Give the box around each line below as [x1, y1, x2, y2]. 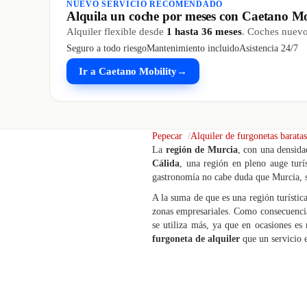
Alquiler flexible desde [66, 26, 167, 37]
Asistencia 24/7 [239, 43, 298, 53]
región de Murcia [165, 145, 238, 155]
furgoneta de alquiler [152, 234, 240, 244]
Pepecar [152, 131, 182, 141]
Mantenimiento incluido [147, 43, 239, 53]
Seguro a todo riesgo [66, 43, 147, 53]
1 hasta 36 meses [167, 26, 242, 37]
